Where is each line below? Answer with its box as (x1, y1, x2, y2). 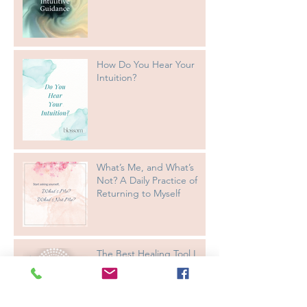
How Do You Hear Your (97, 58, 195, 71)
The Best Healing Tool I (97, 247, 196, 260)
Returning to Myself (97, 187, 180, 200)
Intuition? (97, 71, 136, 84)
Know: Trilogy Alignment (97, 260, 202, 273)
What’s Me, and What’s (97, 161, 194, 174)
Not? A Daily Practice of (97, 174, 197, 187)
